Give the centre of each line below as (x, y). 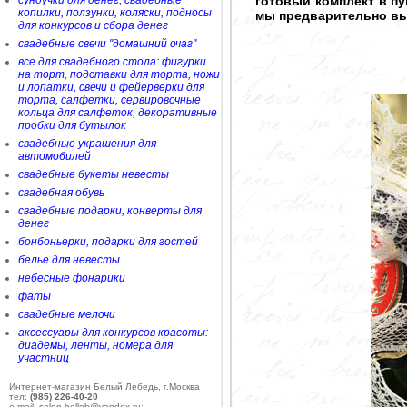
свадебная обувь (61, 193)
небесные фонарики (72, 278)
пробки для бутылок (72, 125)
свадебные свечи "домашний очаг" (107, 44)
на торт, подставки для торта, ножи (119, 74)
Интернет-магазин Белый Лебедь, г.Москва (104, 387)
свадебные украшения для (87, 144)
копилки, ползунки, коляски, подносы (115, 13)
